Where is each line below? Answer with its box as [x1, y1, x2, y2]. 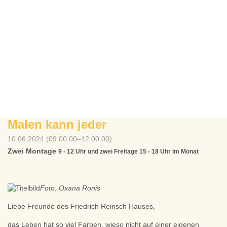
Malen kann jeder [8, 118, 106, 131]
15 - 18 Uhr [139, 148, 172, 155]
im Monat [172, 148, 199, 155]
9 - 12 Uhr [58, 148, 88, 155]
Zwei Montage [8, 147, 58, 155]
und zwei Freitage [88, 148, 139, 155]
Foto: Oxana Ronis [40, 184, 100, 192]
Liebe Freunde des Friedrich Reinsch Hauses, [8, 202, 155, 210]
